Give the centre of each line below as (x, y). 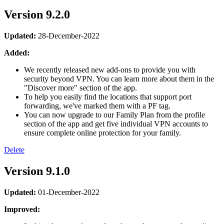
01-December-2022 (69, 192)
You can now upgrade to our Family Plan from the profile (114, 115)
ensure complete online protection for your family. (102, 133)
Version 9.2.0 (38, 15)
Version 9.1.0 (38, 171)
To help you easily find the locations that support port (108, 97)
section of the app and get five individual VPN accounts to (116, 124)
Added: (17, 53)
